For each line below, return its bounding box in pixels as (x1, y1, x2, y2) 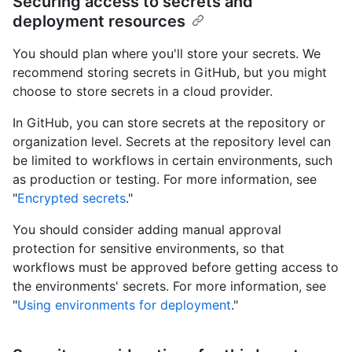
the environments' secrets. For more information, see (13, 277, 326, 294)
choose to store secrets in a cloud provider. (13, 82, 273, 99)
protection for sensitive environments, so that (13, 240, 284, 256)
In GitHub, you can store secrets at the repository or (13, 114, 325, 130)
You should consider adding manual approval (13, 221, 281, 237)
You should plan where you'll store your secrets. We (13, 45, 321, 61)
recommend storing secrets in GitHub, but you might (13, 64, 327, 80)
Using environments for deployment (17, 296, 231, 313)
